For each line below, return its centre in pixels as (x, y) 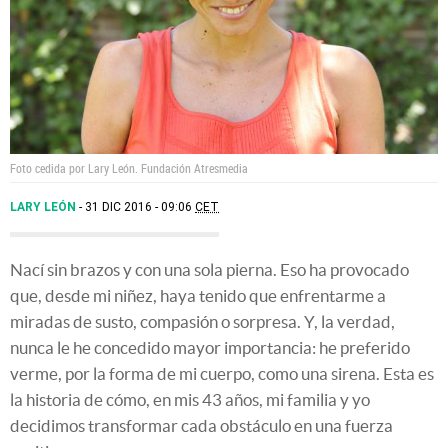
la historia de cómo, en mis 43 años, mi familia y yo (190, 400)
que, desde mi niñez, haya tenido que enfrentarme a (198, 296)
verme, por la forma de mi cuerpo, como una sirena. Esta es (222, 374)
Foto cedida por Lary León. (75, 168)
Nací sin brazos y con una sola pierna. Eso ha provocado (209, 270)
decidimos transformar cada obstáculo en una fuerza (201, 426)
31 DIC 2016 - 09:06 (140, 207)
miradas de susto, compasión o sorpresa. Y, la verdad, (202, 322)
